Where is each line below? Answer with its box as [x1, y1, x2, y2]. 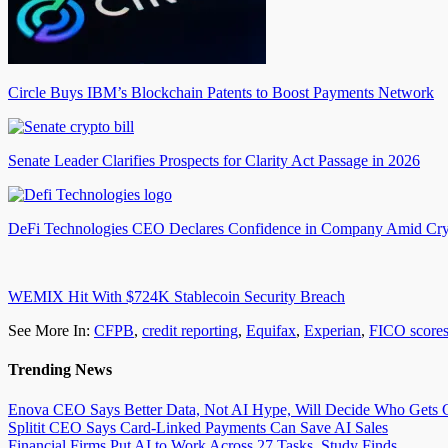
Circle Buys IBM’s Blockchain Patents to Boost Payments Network [8, 84, 434, 102]
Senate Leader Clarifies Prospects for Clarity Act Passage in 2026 [8, 152, 420, 170]
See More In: [8, 322, 90, 340]
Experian [304, 322, 361, 340]
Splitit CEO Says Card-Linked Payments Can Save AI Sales [8, 418, 388, 436]
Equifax [246, 322, 296, 340]
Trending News [8, 361, 112, 379]
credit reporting [142, 322, 238, 340]
